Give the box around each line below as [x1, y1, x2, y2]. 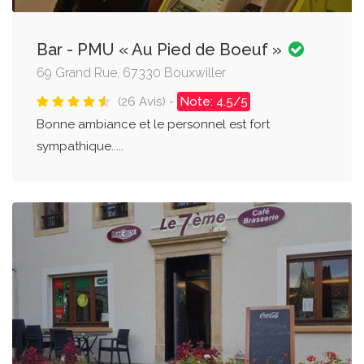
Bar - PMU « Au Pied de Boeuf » [37, 40, 286, 60]
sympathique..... [37, 139, 123, 154]
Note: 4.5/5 [180, 94, 248, 110]
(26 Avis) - [118, 94, 177, 110]
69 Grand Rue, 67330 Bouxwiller [37, 65, 226, 81]
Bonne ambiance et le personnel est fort [37, 117, 270, 132]
